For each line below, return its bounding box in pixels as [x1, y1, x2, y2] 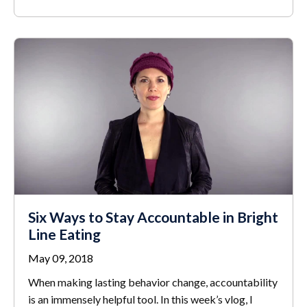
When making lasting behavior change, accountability [28, 275, 278, 289]
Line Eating [28, 225, 101, 243]
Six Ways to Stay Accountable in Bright [28, 208, 278, 226]
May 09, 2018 [28, 251, 93, 265]
